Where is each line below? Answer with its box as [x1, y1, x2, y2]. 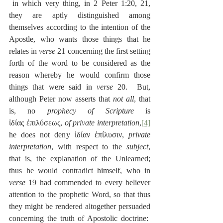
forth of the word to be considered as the [9, 59, 150, 68]
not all [113, 95, 134, 104]
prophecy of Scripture [47, 107, 134, 115]
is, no [9, 107, 47, 115]
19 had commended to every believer [25, 178, 150, 187]
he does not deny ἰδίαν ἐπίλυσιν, [9, 130, 128, 139]
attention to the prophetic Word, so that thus [9, 190, 150, 199]
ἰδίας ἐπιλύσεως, [9, 118, 65, 127]
